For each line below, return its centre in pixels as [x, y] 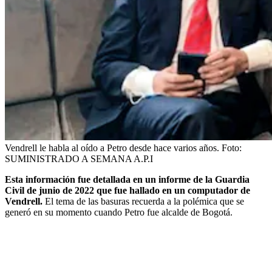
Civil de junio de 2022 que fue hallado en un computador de [127, 190]
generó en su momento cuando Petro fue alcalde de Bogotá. [119, 212]
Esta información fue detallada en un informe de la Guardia [127, 179]
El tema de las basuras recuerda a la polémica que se [144, 201]
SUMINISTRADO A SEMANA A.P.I [79, 158]
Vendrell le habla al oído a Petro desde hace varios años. [112, 148]
